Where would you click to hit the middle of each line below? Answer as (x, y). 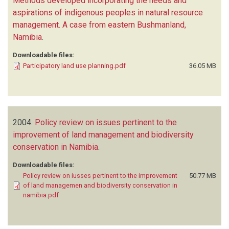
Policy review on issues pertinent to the (106, 122)
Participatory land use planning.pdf (74, 65)
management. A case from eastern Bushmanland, (99, 25)
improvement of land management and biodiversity (103, 134)
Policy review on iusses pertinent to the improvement (100, 175)
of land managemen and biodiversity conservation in (100, 185)
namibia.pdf (41, 195)
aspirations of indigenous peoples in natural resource (108, 12)
